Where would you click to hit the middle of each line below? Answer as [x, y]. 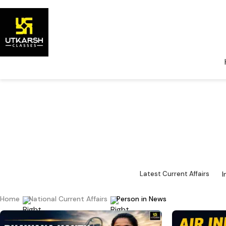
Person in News [142, 199]
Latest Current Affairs [174, 174]
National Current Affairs [68, 199]
